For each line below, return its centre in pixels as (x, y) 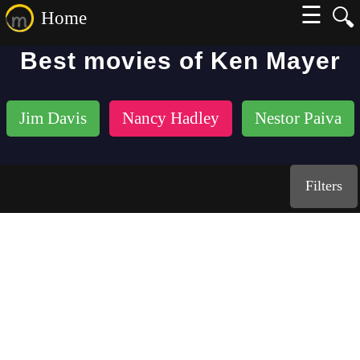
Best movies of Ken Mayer (180, 61)
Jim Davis (53, 118)
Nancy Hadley (170, 118)
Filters (324, 186)
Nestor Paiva (298, 118)
